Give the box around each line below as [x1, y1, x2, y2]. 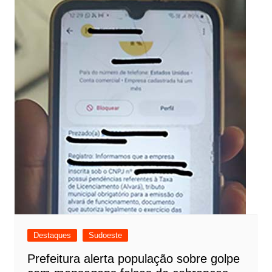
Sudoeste [88, 230, 122, 240]
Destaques [33, 230, 71, 240]
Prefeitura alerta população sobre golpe [27, 251, 240, 265]
